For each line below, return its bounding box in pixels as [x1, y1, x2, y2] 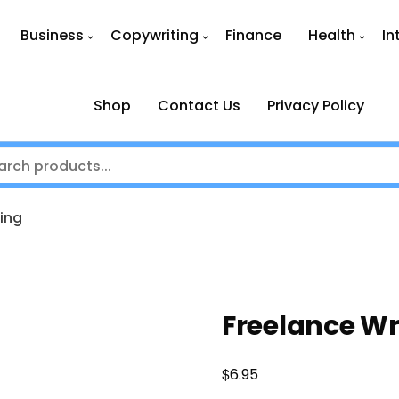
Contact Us [158, 95, 241, 116]
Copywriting [110, 25, 199, 45]
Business [20, 25, 84, 45]
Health [307, 25, 355, 45]
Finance [224, 25, 281, 45]
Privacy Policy [267, 95, 365, 116]
